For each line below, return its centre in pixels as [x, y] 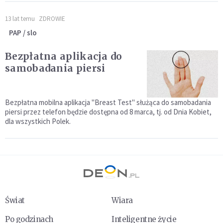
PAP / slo [23, 33]
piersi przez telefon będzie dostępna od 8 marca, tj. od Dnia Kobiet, [108, 112]
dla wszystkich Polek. [38, 121]
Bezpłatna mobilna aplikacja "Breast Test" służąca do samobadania [108, 103]
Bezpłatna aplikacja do [64, 56]
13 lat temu [20, 19]
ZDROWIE [52, 19]
